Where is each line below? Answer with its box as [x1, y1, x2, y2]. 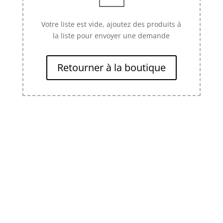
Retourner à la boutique [57, 61, 166, 74]
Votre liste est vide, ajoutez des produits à [41, 19, 182, 29]
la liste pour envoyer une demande [53, 31, 170, 40]
